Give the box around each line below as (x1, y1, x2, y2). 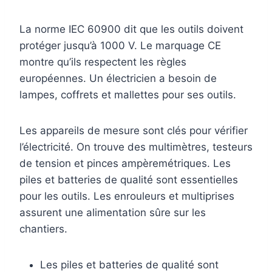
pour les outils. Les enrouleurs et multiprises (19, 190, 234, 203)
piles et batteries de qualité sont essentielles (19, 174, 238, 186)
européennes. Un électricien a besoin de (19, 72, 217, 85)
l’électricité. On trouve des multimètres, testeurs (19, 141, 253, 154)
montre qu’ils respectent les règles (19, 56, 186, 69)
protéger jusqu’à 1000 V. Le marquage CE (19, 39, 221, 52)
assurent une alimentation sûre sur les (19, 206, 206, 219)
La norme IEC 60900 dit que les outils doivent (19, 23, 243, 36)
